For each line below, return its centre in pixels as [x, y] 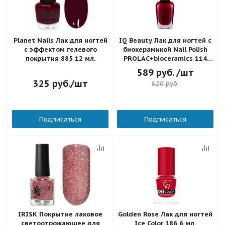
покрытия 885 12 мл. [60, 59]
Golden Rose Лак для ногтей [165, 214]
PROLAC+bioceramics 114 [165, 59]
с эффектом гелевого [60, 49]
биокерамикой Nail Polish [165, 49]
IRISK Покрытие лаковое [60, 214]
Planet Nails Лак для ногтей [60, 40]
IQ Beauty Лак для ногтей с [165, 40]
